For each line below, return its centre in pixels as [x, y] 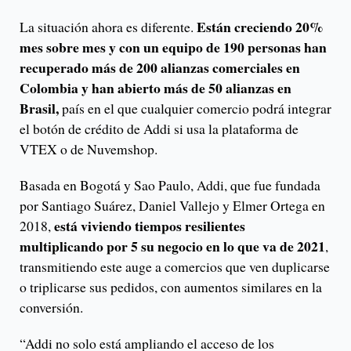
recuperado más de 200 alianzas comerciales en [160, 68]
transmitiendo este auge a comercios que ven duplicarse [175, 267]
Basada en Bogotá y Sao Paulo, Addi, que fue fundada [170, 185]
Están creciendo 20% [260, 27]
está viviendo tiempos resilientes [150, 226]
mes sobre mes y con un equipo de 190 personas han [173, 47]
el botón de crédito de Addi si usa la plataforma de [159, 129]
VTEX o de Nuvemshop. [89, 149]
